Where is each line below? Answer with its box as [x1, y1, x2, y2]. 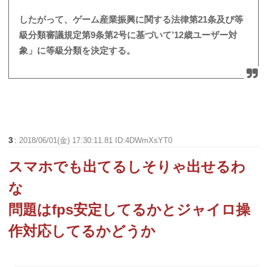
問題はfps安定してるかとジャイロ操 [8, 201, 251, 218]
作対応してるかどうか [8, 223, 156, 239]
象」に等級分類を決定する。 [19, 45, 136, 56]
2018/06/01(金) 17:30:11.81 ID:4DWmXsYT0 [19, 136, 173, 145]
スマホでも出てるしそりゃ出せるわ [8, 159, 246, 175]
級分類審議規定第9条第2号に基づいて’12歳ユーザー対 [19, 30, 238, 41]
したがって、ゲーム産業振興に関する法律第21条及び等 [19, 14, 244, 25]
